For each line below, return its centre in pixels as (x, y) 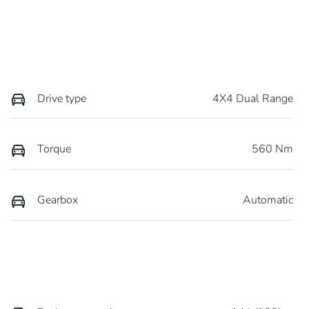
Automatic (268, 200)
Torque (54, 149)
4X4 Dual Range (253, 98)
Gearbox (58, 200)
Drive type (62, 98)
